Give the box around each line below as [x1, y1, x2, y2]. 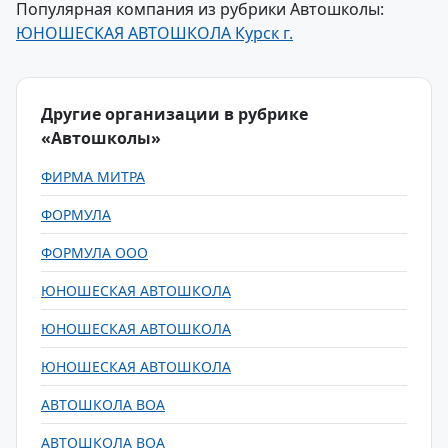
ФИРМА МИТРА [41, 167, 145, 186]
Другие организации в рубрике [41, 103, 308, 125]
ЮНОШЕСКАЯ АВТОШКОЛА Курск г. [16, 22, 293, 44]
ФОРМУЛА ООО [41, 243, 148, 262]
